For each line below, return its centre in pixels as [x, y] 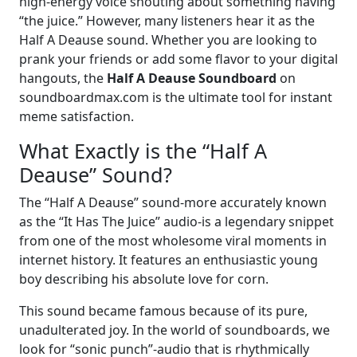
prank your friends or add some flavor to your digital [178, 59]
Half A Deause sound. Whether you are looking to [168, 40]
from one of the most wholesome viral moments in [173, 241]
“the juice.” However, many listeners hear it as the [167, 21]
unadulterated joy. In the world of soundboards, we [175, 330]
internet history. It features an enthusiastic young [169, 260]
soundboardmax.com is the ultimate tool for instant [176, 98]
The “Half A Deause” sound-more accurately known [173, 203]
